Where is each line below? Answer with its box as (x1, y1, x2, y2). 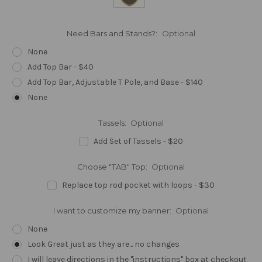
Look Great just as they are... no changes (27, 239, 180, 250)
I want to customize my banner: (53, 206, 173, 216)
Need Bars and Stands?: (67, 29, 159, 39)
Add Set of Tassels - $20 (94, 136, 184, 147)
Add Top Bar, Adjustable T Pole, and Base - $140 (27, 77, 203, 88)
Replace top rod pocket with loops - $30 (62, 180, 215, 191)
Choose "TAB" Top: (77, 162, 149, 172)
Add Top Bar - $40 (27, 62, 94, 73)
